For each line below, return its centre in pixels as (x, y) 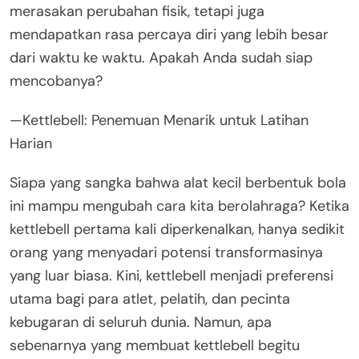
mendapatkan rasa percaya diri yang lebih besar (169, 34)
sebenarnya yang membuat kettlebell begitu (155, 345)
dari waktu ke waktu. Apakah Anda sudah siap (161, 57)
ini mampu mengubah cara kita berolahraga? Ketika (179, 206)
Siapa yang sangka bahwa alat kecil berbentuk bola (178, 182)
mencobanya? (56, 81)
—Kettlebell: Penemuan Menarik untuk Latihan (159, 120)
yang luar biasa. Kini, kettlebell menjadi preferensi (171, 275)
